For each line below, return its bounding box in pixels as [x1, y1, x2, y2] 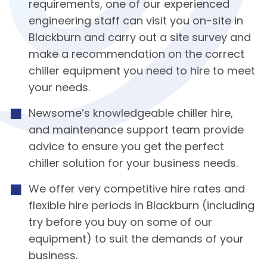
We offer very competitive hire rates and [28, 184, 245, 196]
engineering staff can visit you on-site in [28, 16, 243, 28]
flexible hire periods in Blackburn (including [28, 201, 254, 213]
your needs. [28, 83, 90, 95]
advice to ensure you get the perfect [28, 142, 224, 154]
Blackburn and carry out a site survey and [28, 33, 251, 45]
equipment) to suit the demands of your [28, 234, 244, 246]
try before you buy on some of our [28, 218, 212, 229]
